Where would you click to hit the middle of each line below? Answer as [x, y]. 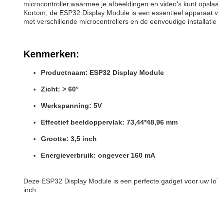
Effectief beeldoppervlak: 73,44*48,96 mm [109, 122]
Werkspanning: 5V [71, 106]
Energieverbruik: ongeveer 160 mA [98, 155]
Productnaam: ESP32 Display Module [102, 73]
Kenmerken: [51, 54]
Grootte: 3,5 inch [69, 139]
